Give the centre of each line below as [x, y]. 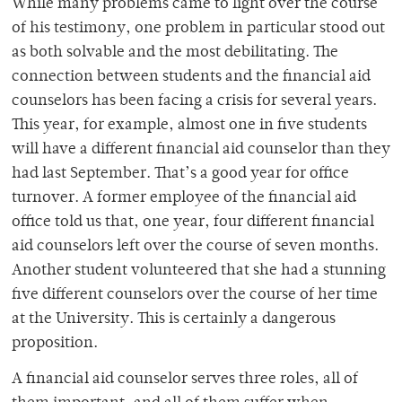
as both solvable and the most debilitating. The [175, 53]
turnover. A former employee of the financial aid [184, 199]
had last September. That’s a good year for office [180, 175]
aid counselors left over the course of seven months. [195, 247]
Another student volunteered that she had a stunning [199, 271]
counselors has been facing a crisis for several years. [194, 102]
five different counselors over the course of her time [195, 296]
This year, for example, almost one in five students [189, 126]
